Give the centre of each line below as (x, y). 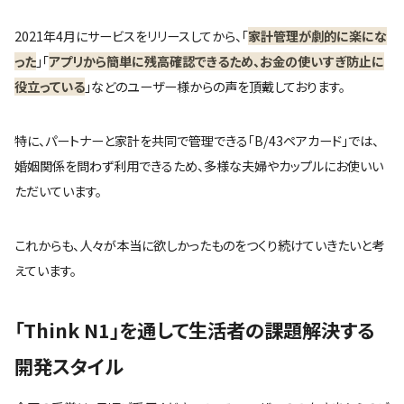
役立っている (50, 86)
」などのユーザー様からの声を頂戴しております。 (215, 86)
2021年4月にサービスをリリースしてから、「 (131, 36)
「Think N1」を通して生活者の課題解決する (194, 329)
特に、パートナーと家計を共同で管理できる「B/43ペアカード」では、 (197, 140)
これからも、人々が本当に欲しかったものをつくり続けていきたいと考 (199, 245)
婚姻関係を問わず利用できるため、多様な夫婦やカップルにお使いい (199, 165)
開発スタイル (69, 365)
